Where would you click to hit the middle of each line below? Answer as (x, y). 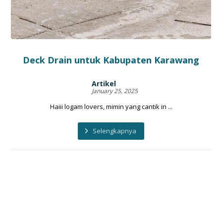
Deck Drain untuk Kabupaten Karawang (111, 60)
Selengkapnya (114, 131)
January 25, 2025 (114, 91)
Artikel (104, 83)
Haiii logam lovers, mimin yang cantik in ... (111, 106)
